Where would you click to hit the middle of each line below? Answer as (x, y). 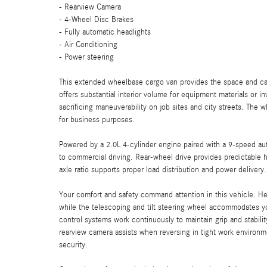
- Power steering (86, 57)
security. (73, 245)
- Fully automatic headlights (105, 32)
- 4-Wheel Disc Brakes (96, 19)
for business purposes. (97, 119)
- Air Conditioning (88, 44)
